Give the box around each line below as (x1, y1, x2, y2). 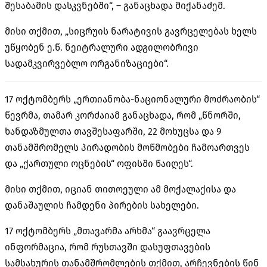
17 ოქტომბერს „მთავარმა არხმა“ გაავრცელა (5, 225, 210, 237)
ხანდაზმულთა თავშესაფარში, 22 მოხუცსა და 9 (5, 125, 221, 137)
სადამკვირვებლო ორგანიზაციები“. (5, 57, 169, 69)
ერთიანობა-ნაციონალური (77, 93, 201, 105)
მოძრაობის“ (201, 93, 260, 105)
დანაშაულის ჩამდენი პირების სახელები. (5, 199, 199, 211)
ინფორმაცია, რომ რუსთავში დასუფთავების (5, 241, 210, 253)
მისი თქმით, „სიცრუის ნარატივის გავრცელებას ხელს (5, 25, 257, 37)
